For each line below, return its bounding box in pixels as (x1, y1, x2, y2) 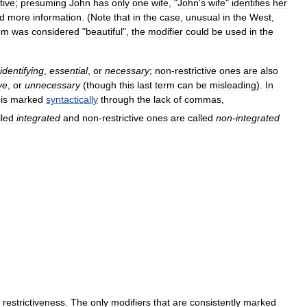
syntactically (46, 94, 98, 105)
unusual (186, 12, 220, 23)
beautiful (86, 26, 123, 37)
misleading (210, 79, 256, 90)
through (101, 94, 134, 105)
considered (32, 26, 79, 37)
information (33, 12, 82, 23)
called (188, 112, 213, 123)
